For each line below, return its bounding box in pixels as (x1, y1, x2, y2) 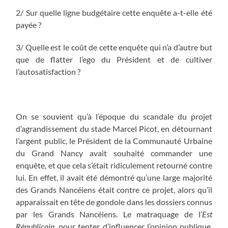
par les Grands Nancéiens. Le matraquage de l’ (16, 209, 202, 219)
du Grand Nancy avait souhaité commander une (16, 148, 212, 158)
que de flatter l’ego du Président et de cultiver (16, 54, 212, 64)
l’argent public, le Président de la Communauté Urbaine (16, 135, 212, 146)
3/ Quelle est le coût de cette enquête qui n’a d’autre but (16, 42, 212, 52)
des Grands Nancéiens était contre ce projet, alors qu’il (16, 184, 212, 194)
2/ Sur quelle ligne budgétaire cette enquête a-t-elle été (16, 7, 212, 17)
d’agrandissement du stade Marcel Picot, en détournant (16, 123, 212, 133)
